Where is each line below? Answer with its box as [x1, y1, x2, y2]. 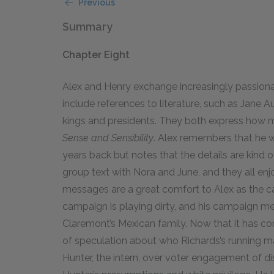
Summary [62, 20, 113, 33]
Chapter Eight [62, 49, 132, 61]
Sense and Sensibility [62, 132, 154, 144]
